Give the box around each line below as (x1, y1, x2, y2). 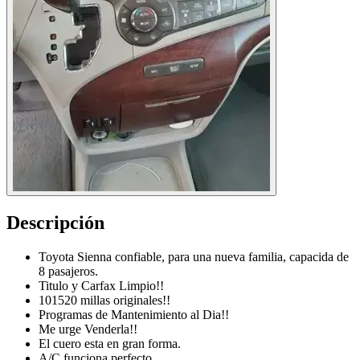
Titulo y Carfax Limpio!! (39, 279, 164, 293)
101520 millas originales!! (39, 293, 170, 308)
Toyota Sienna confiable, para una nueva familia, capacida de (39, 250, 349, 264)
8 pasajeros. (39, 264, 98, 279)
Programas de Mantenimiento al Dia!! (39, 308, 229, 322)
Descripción (6, 212, 104, 234)
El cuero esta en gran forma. (39, 337, 181, 351)
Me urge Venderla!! (39, 322, 137, 337)
